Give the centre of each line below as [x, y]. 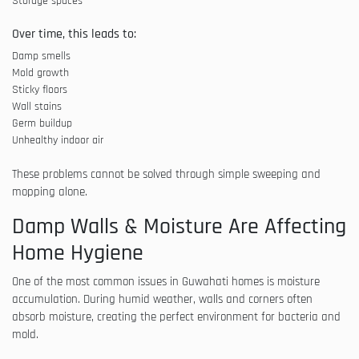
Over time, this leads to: [74, 34]
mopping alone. [50, 192]
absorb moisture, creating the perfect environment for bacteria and [176, 317]
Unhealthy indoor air [58, 140]
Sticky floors [40, 89]
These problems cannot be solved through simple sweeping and [166, 174]
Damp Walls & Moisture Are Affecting [179, 226]
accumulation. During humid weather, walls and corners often [162, 299]
